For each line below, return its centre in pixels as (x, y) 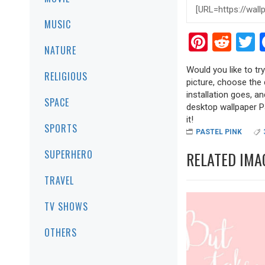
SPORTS (61, 128)
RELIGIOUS (66, 76)
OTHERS (61, 232)
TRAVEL (59, 180)
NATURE (60, 50)
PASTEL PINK (219, 132)
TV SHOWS (66, 206)
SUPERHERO (69, 154)
